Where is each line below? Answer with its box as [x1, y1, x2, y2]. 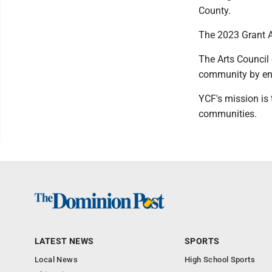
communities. [199, 107, 257, 120]
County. [199, 4, 231, 16]
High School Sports [185, 254, 256, 264]
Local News [35, 254, 78, 264]
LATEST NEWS [35, 236, 94, 246]
